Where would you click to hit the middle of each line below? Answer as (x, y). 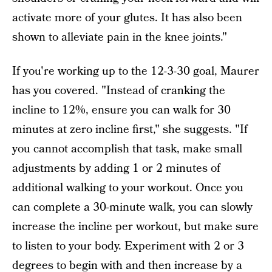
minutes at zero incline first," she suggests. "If (130, 130)
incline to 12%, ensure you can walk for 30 (121, 110)
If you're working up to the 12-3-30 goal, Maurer (136, 71)
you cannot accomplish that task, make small (127, 149)
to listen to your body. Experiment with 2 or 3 (128, 246)
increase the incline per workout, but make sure (135, 227)
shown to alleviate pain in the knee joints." (120, 37)
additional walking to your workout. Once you (128, 188)
